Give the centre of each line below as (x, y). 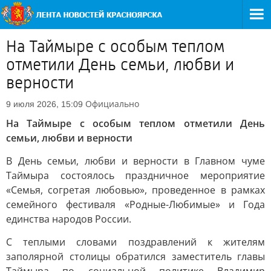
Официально (112, 104)
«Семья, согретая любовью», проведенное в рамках (135, 190)
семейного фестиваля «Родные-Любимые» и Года (135, 204)
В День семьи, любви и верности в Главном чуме (135, 161)
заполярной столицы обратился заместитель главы (135, 256)
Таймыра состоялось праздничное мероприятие (135, 175)
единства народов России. (69, 219)
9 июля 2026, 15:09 (44, 104)
